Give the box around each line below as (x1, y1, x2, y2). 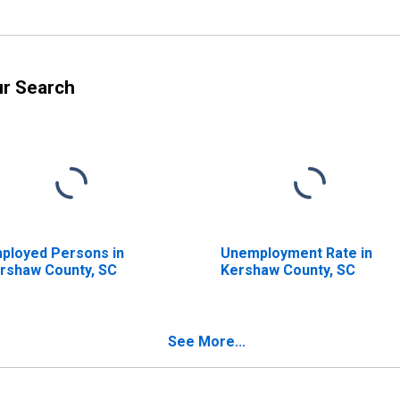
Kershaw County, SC (220, 261, 355, 279)
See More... (168, 332, 246, 350)
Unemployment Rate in (220, 244, 372, 262)
